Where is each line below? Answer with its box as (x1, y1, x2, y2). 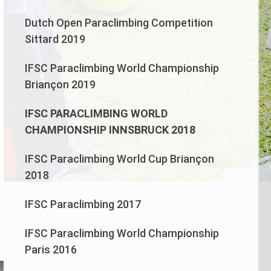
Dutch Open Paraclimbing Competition (25, 16, 214, 29)
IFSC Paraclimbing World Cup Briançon (25, 152, 215, 165)
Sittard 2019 (25, 32, 86, 45)
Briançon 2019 (25, 77, 96, 91)
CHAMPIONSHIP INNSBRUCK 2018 (25, 123, 196, 136)
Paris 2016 (25, 243, 77, 256)
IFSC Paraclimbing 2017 (25, 197, 142, 211)
